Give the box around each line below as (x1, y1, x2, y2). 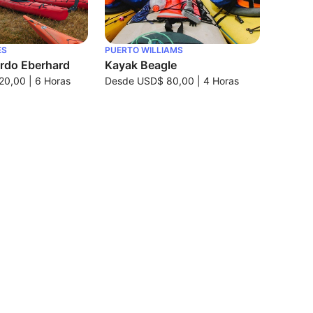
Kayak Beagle (104, 57, 177, 72)
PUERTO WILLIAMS (104, 44, 183, 55)
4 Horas (203, 74, 239, 87)
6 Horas (35, 74, 71, 87)
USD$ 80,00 (136, 74, 194, 87)
